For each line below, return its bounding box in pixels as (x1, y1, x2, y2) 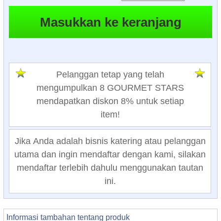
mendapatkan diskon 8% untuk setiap (36, 96, 184, 106)
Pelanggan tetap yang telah (56, 69, 164, 79)
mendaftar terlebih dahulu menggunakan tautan (17, 162, 203, 173)
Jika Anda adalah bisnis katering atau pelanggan (14, 136, 206, 146)
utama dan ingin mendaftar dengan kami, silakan (14, 149, 206, 159)
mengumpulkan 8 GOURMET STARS (36, 82, 184, 93)
